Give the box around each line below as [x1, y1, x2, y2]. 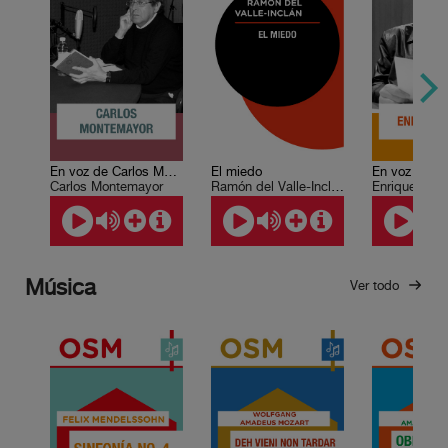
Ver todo [350, 278, 403, 293]
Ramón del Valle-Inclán [330, 179, 344, 194]
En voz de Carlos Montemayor [163, 164, 177, 179]
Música [25, 276, 96, 301]
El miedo [210, 164, 262, 179]
